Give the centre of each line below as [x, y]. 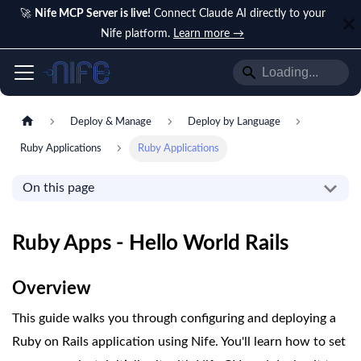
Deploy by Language [234, 122]
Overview [52, 289]
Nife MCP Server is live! [92, 14]
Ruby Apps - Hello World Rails [150, 244]
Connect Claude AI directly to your [238, 14]
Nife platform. [137, 34]
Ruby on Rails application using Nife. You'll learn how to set [179, 342]
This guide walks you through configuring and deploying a [174, 319]
